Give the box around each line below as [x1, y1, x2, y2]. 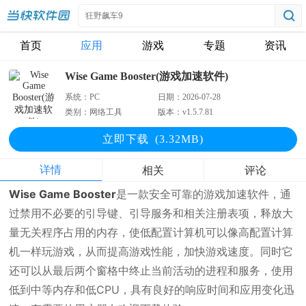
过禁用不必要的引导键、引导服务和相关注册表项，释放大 [9, 206, 294, 220]
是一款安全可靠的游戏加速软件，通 [116, 187, 292, 201]
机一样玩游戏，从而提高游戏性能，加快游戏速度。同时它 [9, 245, 294, 258]
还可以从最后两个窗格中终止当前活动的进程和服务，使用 [9, 264, 294, 277]
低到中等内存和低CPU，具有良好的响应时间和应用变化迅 [9, 283, 295, 296]
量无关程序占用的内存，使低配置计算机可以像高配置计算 [9, 225, 294, 239]
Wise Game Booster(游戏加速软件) [65, 70, 229, 82]
